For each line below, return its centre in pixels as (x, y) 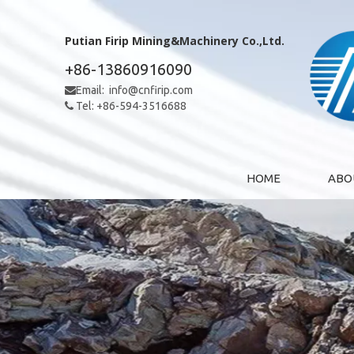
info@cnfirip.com (151, 90)
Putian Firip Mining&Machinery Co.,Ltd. (175, 41)
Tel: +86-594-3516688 (130, 106)
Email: (91, 90)
